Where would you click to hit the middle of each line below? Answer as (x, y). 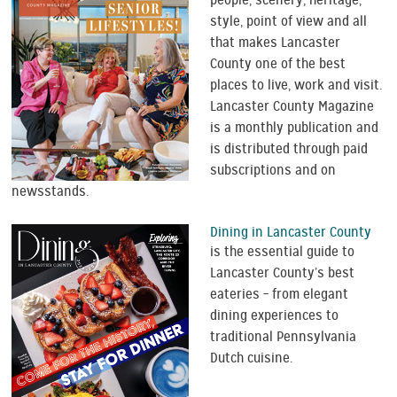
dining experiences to (275, 316)
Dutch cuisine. (252, 358)
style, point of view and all (289, 22)
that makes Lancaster (276, 43)
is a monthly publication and (295, 128)
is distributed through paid (289, 149)
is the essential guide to (283, 252)
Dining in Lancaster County (291, 233)
